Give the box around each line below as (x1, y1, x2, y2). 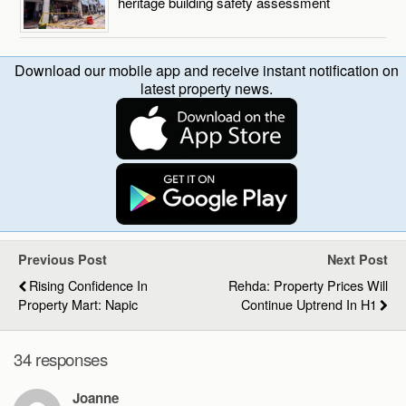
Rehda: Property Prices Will (228, 275, 388, 295)
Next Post (327, 249, 388, 268)
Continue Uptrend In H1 (241, 294, 377, 314)
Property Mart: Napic (18, 294, 138, 314)
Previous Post (18, 249, 107, 268)
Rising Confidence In (29, 275, 148, 295)
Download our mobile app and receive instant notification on (14, 59, 399, 81)
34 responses (14, 347, 108, 372)
